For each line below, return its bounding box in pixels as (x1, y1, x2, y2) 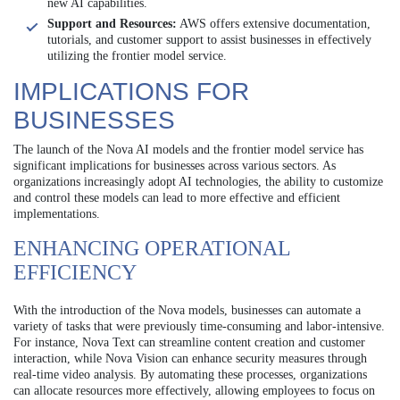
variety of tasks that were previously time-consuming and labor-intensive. (13, 319, 385, 333)
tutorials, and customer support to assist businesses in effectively (47, 32, 371, 46)
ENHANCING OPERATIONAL (13, 236, 290, 260)
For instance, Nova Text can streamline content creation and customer (13, 335, 365, 349)
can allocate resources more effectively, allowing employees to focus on (13, 383, 375, 397)
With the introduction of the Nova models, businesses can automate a (13, 303, 361, 317)
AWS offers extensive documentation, (177, 16, 371, 30)
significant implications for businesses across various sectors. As (13, 158, 336, 172)
